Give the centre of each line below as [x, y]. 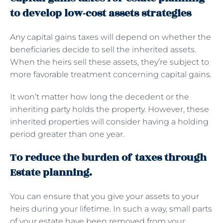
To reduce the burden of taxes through [108, 157]
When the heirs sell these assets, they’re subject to [110, 62]
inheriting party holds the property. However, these [110, 109]
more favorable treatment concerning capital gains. [111, 74]
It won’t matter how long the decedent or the [100, 97]
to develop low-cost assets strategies [101, 13]
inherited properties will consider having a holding [109, 121]
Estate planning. [51, 172]
